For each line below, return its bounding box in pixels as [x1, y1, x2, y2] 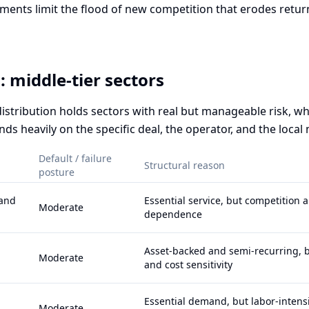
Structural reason [144, 159, 225, 172]
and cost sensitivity [144, 258, 232, 271]
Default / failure [39, 152, 112, 165]
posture [39, 166, 74, 179]
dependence [144, 208, 202, 221]
